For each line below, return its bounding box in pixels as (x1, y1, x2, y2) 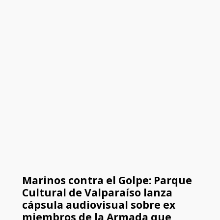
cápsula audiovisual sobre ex (22, 198, 175, 212)
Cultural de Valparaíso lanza (22, 186, 172, 200)
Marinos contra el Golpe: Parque (22, 173, 192, 188)
